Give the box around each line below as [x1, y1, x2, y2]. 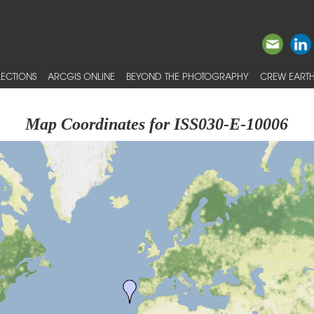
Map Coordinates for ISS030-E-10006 [25, 115, 289, 133]
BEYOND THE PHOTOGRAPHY [126, 69, 249, 83]
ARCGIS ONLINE [48, 69, 115, 83]
